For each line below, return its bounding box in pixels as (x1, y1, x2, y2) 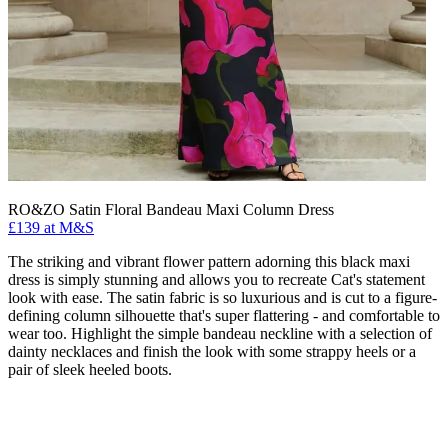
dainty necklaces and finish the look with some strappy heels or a (8, 342, 416, 360)
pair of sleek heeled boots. (8, 360, 172, 378)
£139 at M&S (8, 218, 94, 236)
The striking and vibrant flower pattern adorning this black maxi (8, 252, 410, 270)
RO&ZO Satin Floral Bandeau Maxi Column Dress (8, 200, 334, 218)
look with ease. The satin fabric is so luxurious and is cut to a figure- (8, 288, 437, 306)
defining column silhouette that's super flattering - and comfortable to (8, 306, 440, 324)
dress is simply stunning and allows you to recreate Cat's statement (8, 270, 425, 288)
